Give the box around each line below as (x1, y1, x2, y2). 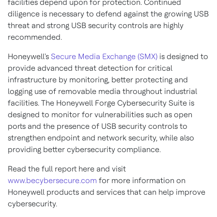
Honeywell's (8, 52, 51, 61)
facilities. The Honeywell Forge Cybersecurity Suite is (8, 98, 194, 108)
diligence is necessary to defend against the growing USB (8, 9, 209, 18)
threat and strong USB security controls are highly (8, 21, 184, 30)
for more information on (97, 176, 186, 185)
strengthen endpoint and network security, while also (8, 133, 194, 142)
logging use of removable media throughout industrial (8, 87, 197, 96)
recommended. (8, 32, 62, 42)
